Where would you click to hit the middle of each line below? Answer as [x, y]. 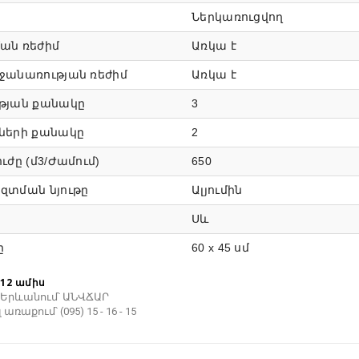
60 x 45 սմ [221, 248]
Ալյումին [217, 190]
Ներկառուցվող [238, 17]
